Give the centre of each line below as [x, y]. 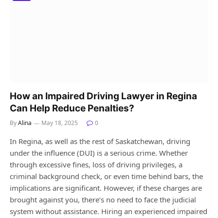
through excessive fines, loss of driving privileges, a [96, 164]
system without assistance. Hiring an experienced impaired [109, 211]
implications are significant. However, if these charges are [106, 188]
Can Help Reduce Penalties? [72, 108]
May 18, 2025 [60, 123]
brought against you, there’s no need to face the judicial [103, 199]
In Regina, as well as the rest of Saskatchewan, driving [100, 141]
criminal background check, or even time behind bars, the [106, 176]
